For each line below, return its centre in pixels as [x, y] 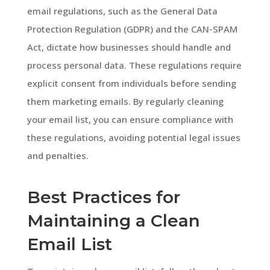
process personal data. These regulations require [134, 65]
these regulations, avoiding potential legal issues [133, 137]
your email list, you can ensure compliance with [130, 119]
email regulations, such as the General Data [122, 11]
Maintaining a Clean [113, 220]
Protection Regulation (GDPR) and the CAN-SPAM [132, 29]
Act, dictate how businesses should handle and [129, 47]
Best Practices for [103, 197]
